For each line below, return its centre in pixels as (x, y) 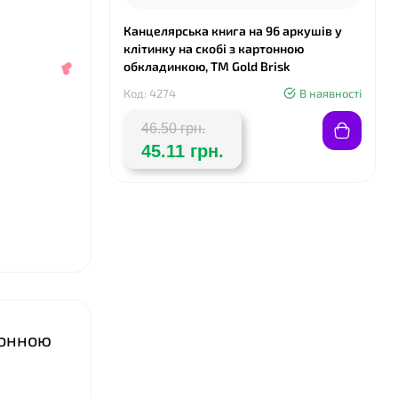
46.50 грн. (173, 128)
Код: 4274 (150, 93)
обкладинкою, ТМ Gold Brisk (207, 66)
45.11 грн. (183, 151)
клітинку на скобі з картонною (214, 48)
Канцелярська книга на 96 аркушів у (233, 31)
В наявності (330, 93)
